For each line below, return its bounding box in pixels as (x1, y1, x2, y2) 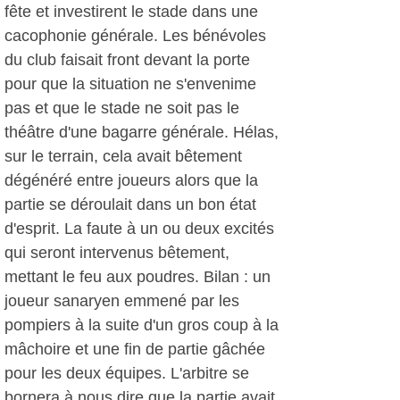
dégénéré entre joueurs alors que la (4, 171, 258, 189)
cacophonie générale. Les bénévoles (4, 27, 266, 45)
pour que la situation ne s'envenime (4, 75, 256, 93)
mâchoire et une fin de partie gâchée (4, 340, 265, 358)
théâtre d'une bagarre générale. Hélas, (4, 123, 279, 141)
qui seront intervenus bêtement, (4, 244, 229, 262)
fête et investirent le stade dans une (4, 3, 258, 21)
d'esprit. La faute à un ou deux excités (4, 220, 274, 237)
